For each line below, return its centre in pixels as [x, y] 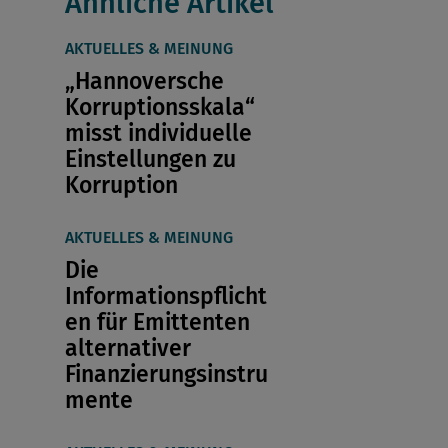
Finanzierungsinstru [166, 374]
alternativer [127, 348]
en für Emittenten [157, 322]
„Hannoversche [144, 81]
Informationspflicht [165, 296]
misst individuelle [158, 133]
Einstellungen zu [150, 159]
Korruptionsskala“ [159, 107]
